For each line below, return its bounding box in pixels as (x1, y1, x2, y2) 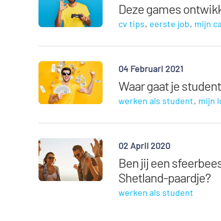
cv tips (118, 18, 145, 29)
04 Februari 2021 (118, 63, 184, 74)
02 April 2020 (118, 140, 171, 151)
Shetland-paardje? (118, 170, 211, 185)
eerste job (149, 18, 190, 29)
